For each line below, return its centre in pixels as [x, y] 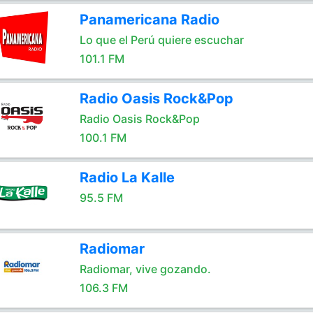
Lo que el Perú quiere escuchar [161, 40]
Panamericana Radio [149, 20]
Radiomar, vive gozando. [145, 269]
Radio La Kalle [127, 177]
